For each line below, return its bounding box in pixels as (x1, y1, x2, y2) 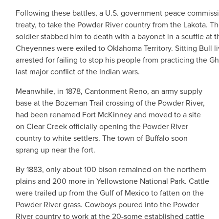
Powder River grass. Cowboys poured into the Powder (16, 199, 199, 210)
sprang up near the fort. (16, 144, 95, 155)
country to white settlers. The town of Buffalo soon (16, 132, 188, 144)
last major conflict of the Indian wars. (16, 66, 140, 77)
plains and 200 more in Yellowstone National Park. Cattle (16, 175, 209, 187)
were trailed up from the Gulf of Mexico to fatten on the (16, 187, 204, 198)
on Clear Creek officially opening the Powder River (16, 121, 188, 132)
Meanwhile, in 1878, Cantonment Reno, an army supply (16, 86, 202, 97)
